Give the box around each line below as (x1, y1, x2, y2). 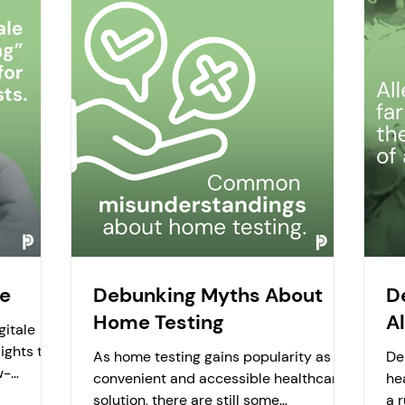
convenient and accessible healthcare (93, 369, 345, 388)
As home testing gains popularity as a (93, 347, 343, 366)
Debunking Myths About (93, 282, 323, 308)
